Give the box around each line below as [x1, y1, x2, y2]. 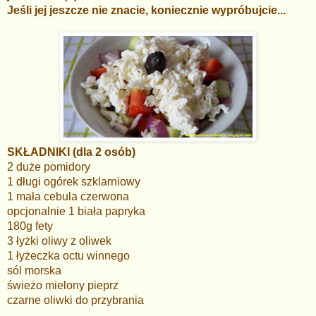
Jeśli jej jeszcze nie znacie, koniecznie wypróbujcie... [7, 4, 286, 17]
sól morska [7, 265, 61, 277]
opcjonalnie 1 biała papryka [7, 205, 145, 218]
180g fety [7, 220, 53, 233]
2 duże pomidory [7, 161, 90, 174]
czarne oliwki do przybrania [7, 294, 144, 307]
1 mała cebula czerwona [7, 190, 129, 203]
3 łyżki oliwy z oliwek [7, 235, 111, 248]
